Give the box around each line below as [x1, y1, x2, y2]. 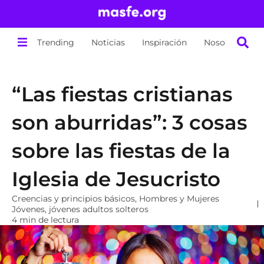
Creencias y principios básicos [12, 193, 135, 204]
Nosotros [204, 37, 242, 48]
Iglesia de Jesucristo [12, 167, 220, 192]
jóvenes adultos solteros [49, 204, 148, 214]
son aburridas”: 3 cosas [12, 110, 247, 135]
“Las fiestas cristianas [12, 82, 233, 107]
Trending [37, 37, 75, 48]
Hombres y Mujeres [139, 193, 219, 204]
